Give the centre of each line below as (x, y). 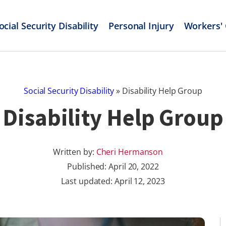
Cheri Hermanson (130, 152)
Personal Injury (141, 25)
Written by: (74, 152)
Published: (88, 166)
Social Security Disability (69, 91)
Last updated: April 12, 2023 (113, 181)
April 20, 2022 (134, 166)
